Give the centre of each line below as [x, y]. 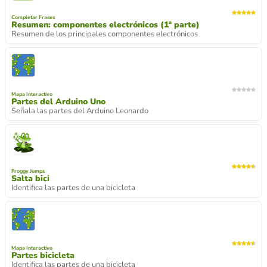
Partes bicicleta [43, 255]
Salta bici [30, 178]
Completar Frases [33, 17]
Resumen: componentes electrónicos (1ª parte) [105, 24]
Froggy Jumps [28, 171]
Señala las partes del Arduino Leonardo [80, 111]
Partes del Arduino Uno [58, 101]
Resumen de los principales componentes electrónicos [105, 34]
